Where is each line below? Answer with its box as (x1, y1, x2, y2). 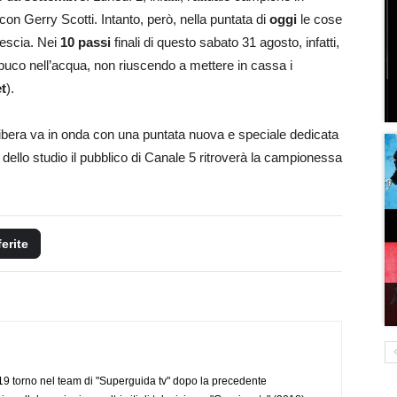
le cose (297, 11, 342, 27)
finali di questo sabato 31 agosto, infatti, (111, 34, 339, 50)
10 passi (60, 34, 111, 50)
